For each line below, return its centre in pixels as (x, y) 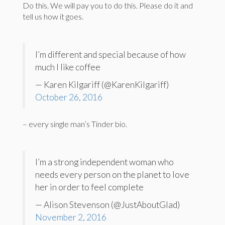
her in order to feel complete (89, 187)
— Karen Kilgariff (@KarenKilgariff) (102, 85)
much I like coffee (68, 67)
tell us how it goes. (53, 16)
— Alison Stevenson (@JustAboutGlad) (107, 205)
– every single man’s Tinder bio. (75, 124)
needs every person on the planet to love (112, 175)
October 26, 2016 (69, 97)
